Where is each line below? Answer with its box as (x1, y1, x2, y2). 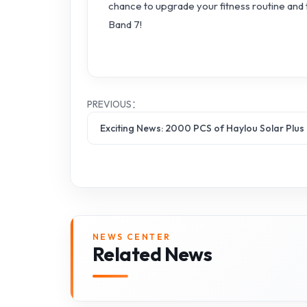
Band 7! (108, 18, 142, 32)
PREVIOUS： (87, 98, 141, 111)
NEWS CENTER (93, 232, 171, 243)
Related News (93, 242, 212, 267)
